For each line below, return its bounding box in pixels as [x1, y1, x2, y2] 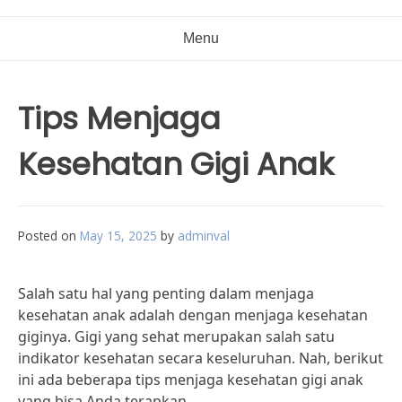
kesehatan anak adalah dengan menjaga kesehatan [18, 305, 368, 325]
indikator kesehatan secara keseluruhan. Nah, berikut [18, 348, 383, 368]
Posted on [18, 227, 80, 244]
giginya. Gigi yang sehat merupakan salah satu [18, 327, 335, 346]
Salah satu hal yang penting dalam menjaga [18, 284, 314, 303]
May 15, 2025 [80, 227, 157, 244]
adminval [178, 227, 230, 244]
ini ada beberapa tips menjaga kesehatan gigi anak [18, 370, 363, 389]
